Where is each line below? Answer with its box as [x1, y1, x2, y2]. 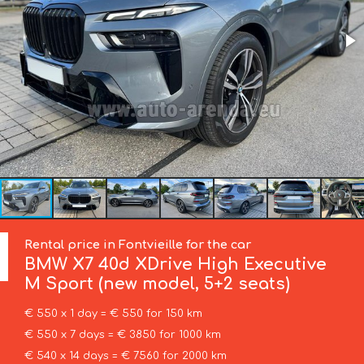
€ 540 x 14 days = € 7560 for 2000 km [24, 350, 227, 362]
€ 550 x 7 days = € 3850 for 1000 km [24, 329, 221, 341]
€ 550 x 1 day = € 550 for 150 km [24, 308, 202, 320]
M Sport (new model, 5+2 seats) [24, 274, 291, 293]
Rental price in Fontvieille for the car [24, 237, 252, 251]
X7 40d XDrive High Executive [67, 254, 327, 274]
